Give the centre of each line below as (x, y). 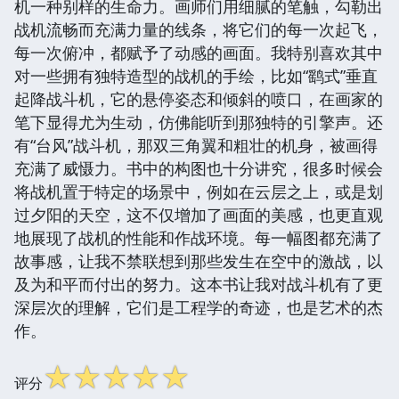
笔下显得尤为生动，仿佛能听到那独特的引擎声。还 (199, 122)
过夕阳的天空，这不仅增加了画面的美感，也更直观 (199, 214)
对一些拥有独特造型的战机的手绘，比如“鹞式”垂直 (196, 75)
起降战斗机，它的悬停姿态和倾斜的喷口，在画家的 (199, 98)
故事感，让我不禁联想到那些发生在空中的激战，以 (199, 261)
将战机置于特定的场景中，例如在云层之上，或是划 (199, 191)
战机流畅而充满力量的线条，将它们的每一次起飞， (199, 29)
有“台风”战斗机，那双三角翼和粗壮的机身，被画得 (196, 145)
